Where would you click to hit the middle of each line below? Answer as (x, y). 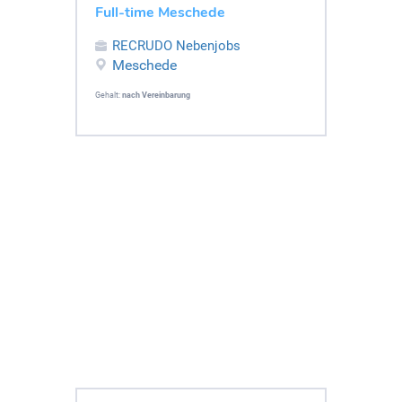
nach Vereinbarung (156, 95)
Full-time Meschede (160, 12)
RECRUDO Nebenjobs (176, 45)
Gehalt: (109, 95)
